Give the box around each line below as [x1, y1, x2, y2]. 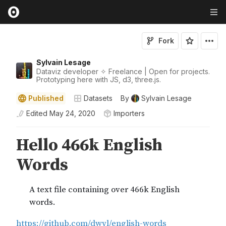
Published [28, 94, 64, 102]
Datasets [84, 94, 112, 102]
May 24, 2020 [49, 109, 95, 118]
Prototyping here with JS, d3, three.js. [36, 75, 161, 84]
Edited [26, 109, 47, 118]
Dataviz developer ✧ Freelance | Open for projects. [36, 67, 210, 76]
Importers [114, 109, 145, 118]
